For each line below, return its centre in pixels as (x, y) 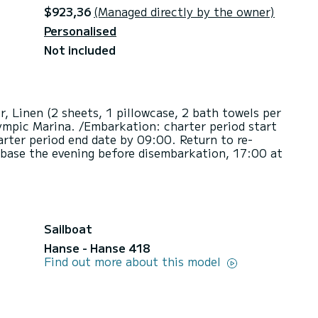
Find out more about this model (134, 261)
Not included (80, 49)
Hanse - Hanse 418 (97, 247)
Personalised (80, 30)
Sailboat (68, 228)
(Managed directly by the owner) (184, 11)
